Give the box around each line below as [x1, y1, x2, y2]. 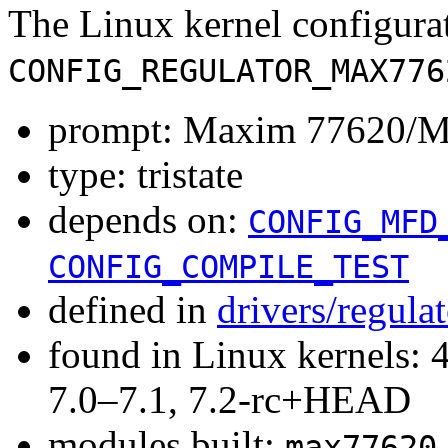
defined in [48, 287, 217, 331]
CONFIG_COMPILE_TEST [48, 248, 409, 285]
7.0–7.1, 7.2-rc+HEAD [48, 377, 411, 421]
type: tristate [48, 152, 243, 196]
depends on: [48, 197, 248, 241]
